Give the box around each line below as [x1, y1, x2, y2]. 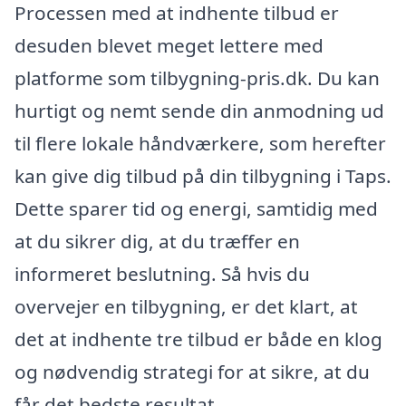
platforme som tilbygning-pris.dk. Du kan [14, 65, 380, 92]
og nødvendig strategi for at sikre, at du [14, 359, 370, 385]
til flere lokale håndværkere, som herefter [14, 130, 386, 157]
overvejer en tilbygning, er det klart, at [14, 294, 358, 320]
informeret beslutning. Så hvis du [14, 261, 310, 287]
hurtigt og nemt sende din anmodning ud [14, 98, 384, 124]
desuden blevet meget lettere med [14, 33, 324, 59]
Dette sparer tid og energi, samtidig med [14, 196, 378, 222]
